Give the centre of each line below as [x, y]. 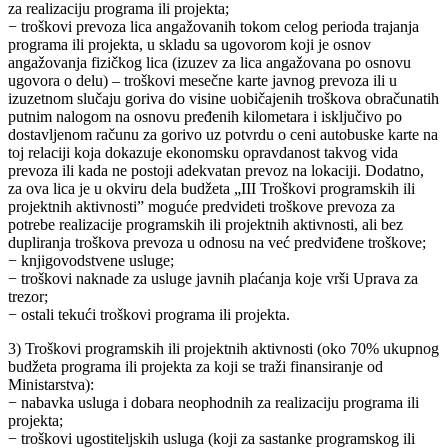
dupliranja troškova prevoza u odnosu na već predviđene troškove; [217, 243]
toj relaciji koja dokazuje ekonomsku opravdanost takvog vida [203, 153]
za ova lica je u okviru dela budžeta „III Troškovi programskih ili [211, 189]
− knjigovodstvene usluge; [91, 261]
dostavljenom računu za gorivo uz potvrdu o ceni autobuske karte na [223, 135]
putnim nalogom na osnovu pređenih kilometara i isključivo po [205, 117]
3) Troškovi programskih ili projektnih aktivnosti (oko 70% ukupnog [223, 349]
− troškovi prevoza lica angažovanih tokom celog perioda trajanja [213, 27]
